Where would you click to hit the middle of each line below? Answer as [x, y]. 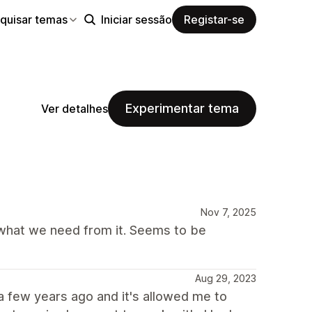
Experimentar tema [182, 108]
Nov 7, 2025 [228, 212]
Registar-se [214, 19]
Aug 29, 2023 [226, 278]
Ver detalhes [75, 108]
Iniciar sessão [136, 19]
